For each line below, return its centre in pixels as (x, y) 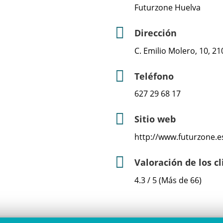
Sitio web (155, 119)
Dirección (156, 33)
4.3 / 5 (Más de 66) (168, 180)
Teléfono (154, 76)
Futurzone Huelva (167, 7)
